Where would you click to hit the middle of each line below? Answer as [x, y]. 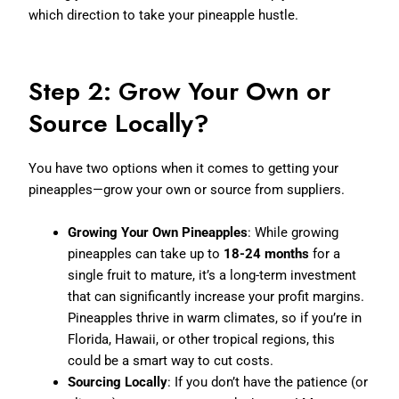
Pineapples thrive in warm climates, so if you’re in [215, 318]
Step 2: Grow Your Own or [180, 91]
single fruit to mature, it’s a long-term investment [212, 275]
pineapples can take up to [146, 253]
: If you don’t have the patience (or [268, 382]
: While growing [293, 232]
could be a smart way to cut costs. [171, 360]
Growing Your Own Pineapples [158, 232]
